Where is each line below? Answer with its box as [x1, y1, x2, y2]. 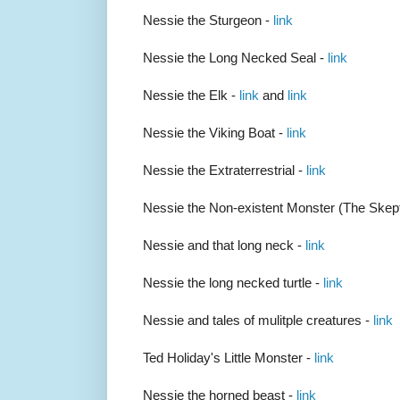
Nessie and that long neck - [143, 237, 305, 254]
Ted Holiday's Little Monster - [143, 350, 314, 366]
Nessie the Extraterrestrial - [143, 162, 306, 179]
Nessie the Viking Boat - [143, 125, 287, 141]
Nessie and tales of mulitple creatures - [143, 312, 373, 329]
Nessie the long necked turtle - [143, 275, 323, 291]
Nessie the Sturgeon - [143, 12, 273, 29]
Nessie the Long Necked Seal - [143, 50, 328, 66]
